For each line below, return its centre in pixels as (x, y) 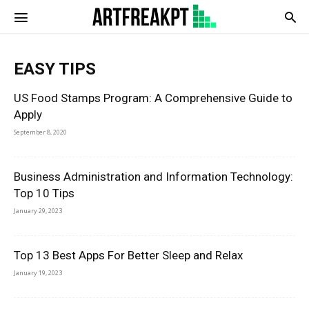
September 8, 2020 (40, 132)
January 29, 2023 (38, 211)
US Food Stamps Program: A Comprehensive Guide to (153, 98)
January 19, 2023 (38, 273)
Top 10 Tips (44, 193)
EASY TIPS (55, 69)
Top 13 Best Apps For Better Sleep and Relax (128, 255)
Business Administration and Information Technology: (153, 177)
